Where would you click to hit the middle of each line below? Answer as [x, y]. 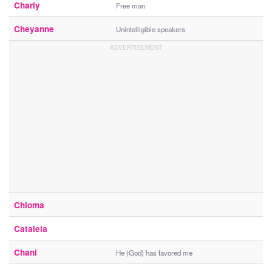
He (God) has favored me [154, 253]
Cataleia [31, 229]
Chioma [29, 205]
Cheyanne [34, 29]
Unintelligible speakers [151, 29]
